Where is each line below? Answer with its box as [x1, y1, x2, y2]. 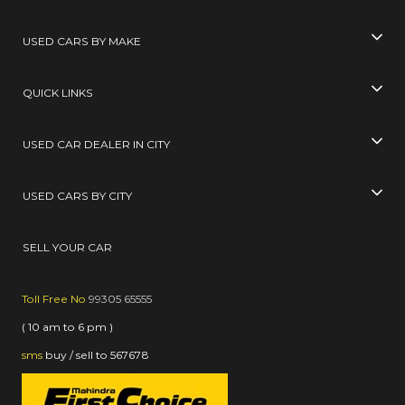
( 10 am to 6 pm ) [22, 320, 113, 334]
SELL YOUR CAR [23, 240, 113, 255]
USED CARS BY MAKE [23, 34, 142, 48]
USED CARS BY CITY [23, 189, 133, 203]
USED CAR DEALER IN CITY [23, 137, 171, 152]
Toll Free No [22, 292, 89, 306]
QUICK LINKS [23, 86, 94, 100]
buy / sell [42, 348, 96, 363]
